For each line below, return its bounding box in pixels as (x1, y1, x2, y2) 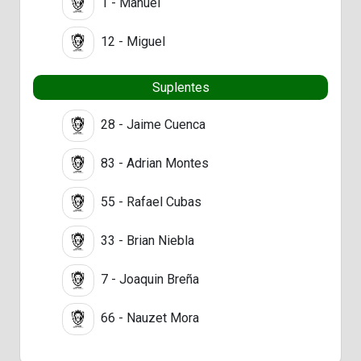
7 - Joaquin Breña (98, 271, 199, 287)
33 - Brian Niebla (98, 232, 194, 248)
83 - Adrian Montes (98, 155, 209, 171)
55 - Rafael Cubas (98, 193, 201, 210)
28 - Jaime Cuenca (98, 116, 205, 132)
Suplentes (151, 79, 210, 95)
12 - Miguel (98, 33, 165, 49)
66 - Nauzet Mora (98, 309, 199, 326)
